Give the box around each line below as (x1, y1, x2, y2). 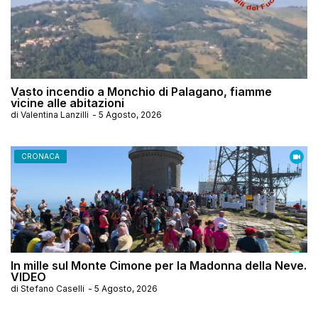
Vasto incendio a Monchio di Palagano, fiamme (11, 84, 272, 99)
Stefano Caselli (21, 283, 84, 295)
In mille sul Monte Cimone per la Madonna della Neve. (11, 258, 307, 273)
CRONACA (21, 152, 60, 161)
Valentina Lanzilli (21, 109, 89, 121)
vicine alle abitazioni (11, 96, 124, 111)
